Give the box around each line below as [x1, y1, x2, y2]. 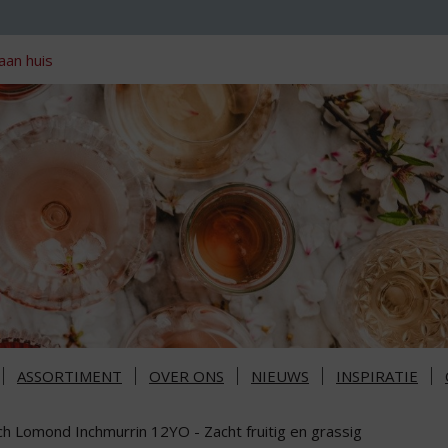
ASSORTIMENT [17, 366, 122, 387]
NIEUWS [251, 366, 309, 387]
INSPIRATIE [336, 366, 418, 387]
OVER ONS [149, 366, 224, 387]
